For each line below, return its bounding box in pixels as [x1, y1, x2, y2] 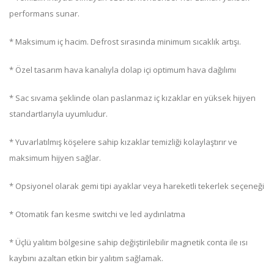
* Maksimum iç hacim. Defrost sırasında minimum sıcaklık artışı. [9, 36, 241, 47]
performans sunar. [9, 8, 80, 19]
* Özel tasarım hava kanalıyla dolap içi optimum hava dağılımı [9, 64, 236, 75]
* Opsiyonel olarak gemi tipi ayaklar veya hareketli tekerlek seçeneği [9, 180, 264, 191]
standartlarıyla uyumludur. [9, 108, 108, 119]
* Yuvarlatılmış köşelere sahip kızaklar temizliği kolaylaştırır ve [9, 136, 237, 147]
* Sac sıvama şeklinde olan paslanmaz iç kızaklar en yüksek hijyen [9, 92, 256, 103]
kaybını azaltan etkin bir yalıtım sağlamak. [9, 253, 163, 264]
